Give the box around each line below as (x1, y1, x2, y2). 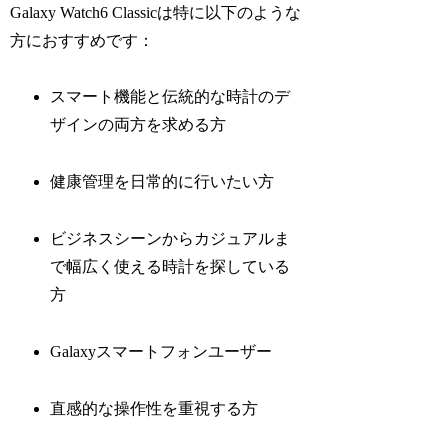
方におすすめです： (10, 31, 155, 49)
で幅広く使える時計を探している (50, 257, 291, 275)
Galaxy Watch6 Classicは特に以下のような (10, 3, 302, 21)
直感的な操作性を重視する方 (50, 399, 259, 417)
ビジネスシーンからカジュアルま (50, 229, 291, 247)
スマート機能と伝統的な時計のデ (50, 88, 291, 106)
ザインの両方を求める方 (50, 116, 227, 134)
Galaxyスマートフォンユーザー (50, 342, 273, 360)
